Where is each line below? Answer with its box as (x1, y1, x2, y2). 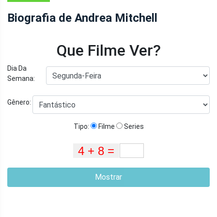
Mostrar (95, 172, 122, 182)
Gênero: (7, 98, 32, 107)
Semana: (7, 74, 35, 82)
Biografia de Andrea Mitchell (7, 11, 157, 25)
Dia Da (7, 64, 27, 72)
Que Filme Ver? (56, 41, 161, 60)
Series (122, 122, 144, 130)
